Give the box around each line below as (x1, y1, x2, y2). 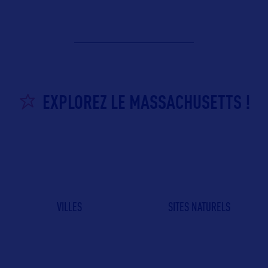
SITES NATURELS (167, 200, 230, 214)
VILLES (56, 200, 82, 214)
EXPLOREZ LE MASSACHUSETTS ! (42, 90, 250, 113)
